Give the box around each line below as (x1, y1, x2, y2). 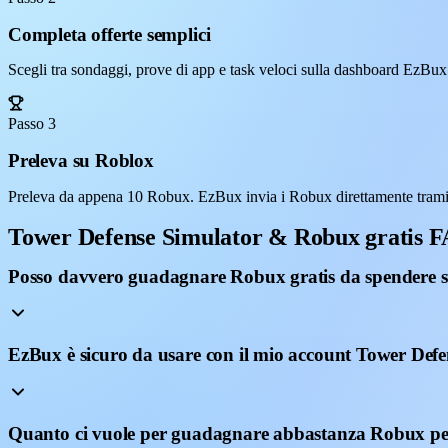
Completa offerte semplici (8, 23, 211, 45)
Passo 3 (8, 115, 56, 133)
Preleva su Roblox (8, 150, 154, 172)
